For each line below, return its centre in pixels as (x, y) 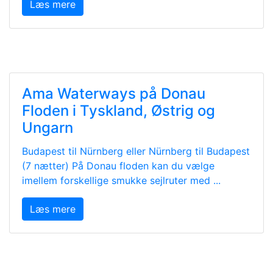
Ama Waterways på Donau (114, 94)
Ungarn (48, 128)
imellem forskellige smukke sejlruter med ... (121, 180)
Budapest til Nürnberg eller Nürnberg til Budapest (136, 151)
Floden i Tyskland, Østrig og (119, 111)
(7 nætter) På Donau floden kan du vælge (118, 166)
